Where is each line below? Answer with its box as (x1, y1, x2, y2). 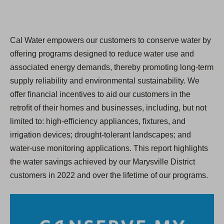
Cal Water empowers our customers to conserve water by (10, 36, 211, 45)
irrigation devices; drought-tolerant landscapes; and (10, 130, 191, 139)
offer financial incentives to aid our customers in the (10, 90, 190, 99)
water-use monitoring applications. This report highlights (10, 144, 208, 153)
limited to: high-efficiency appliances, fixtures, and (10, 117, 185, 126)
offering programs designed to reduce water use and (10, 49, 194, 58)
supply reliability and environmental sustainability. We (10, 76, 199, 85)
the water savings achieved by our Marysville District (10, 157, 195, 166)
